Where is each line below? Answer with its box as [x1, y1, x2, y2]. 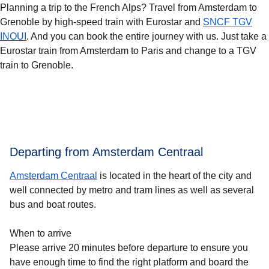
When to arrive [10, 228, 71, 239]
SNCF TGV [203, 17, 252, 28]
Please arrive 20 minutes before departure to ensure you [10, 243, 248, 253]
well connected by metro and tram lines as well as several [10, 185, 254, 196]
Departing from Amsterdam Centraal [10, 145, 203, 159]
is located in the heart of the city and [97, 171, 252, 181]
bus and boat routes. [10, 199, 96, 210]
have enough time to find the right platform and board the [10, 257, 249, 268]
